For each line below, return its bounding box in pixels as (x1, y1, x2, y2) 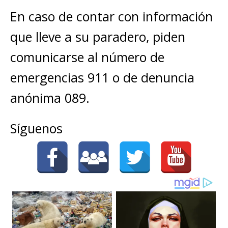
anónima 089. (10, 89, 90, 106)
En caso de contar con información (10, 8, 213, 25)
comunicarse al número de (10, 48, 164, 66)
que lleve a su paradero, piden (10, 28, 185, 45)
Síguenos (10, 120, 63, 137)
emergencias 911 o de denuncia (10, 69, 194, 86)
